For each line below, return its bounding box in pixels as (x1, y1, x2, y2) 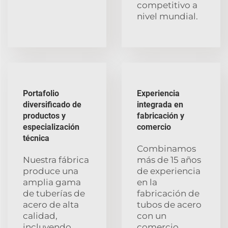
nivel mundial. (137, 11, 198, 21)
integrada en (137, 99, 183, 109)
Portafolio (23, 88, 59, 98)
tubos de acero (137, 199, 202, 210)
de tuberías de (23, 188, 85, 198)
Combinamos (137, 143, 196, 154)
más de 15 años (137, 154, 201, 165)
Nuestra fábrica (23, 154, 89, 165)
